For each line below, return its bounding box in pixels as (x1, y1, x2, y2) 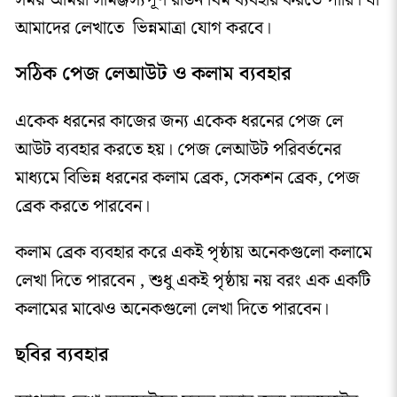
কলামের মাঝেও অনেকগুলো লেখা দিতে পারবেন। (14, 294, 329, 323)
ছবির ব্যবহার (14, 339, 109, 370)
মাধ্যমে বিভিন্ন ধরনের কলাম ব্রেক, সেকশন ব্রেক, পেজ (14, 163, 360, 192)
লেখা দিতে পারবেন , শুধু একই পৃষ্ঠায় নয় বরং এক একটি (14, 266, 370, 295)
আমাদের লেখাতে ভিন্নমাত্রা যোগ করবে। (14, 13, 271, 43)
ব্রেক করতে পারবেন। (14, 191, 154, 221)
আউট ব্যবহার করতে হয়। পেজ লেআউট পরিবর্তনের (14, 135, 341, 164)
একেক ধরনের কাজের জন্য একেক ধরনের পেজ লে (14, 106, 343, 136)
